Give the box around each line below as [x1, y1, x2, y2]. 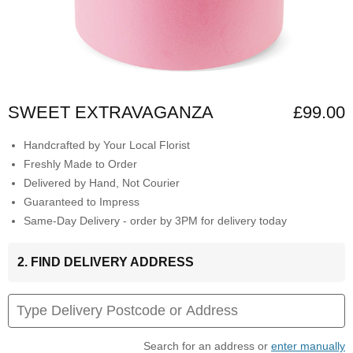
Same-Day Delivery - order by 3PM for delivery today [24, 214, 287, 227]
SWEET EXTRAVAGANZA [8, 102, 214, 122]
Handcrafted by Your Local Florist [24, 139, 190, 151]
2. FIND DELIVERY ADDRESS [17, 255, 194, 269]
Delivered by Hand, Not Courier [24, 176, 180, 189]
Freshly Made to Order [24, 158, 137, 170]
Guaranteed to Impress [24, 195, 139, 208]
